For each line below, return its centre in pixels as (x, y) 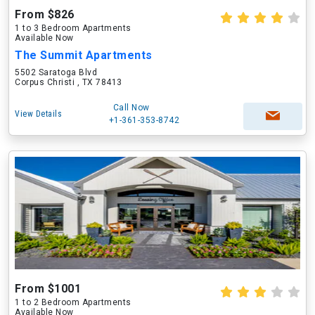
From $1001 (48, 289)
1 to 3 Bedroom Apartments (73, 28)
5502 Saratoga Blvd (56, 72)
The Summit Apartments (84, 55)
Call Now (131, 108)
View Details (38, 114)
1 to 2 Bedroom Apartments (73, 302)
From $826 (45, 14)
